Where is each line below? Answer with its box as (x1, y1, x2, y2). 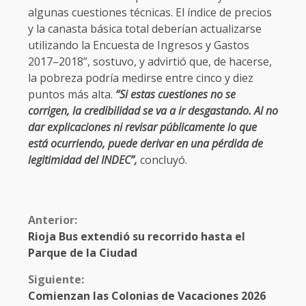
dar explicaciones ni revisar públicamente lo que (28, 120, 257, 135)
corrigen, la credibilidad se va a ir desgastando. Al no (28, 103, 278, 119)
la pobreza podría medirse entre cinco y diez (28, 70, 253, 86)
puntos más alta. (28, 87, 113, 102)
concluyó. (137, 152, 187, 168)
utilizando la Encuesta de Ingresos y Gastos (28, 38, 249, 53)
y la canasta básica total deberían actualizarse (28, 21, 262, 37)
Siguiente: (28, 272, 84, 288)
